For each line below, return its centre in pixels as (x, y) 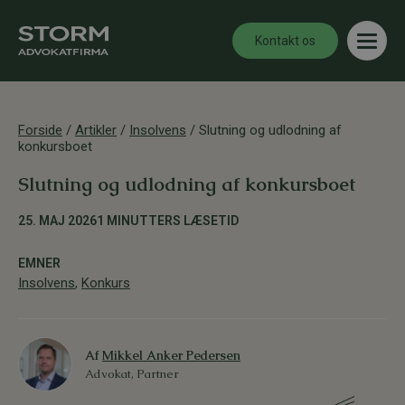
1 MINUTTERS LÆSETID (168, 221)
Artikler (96, 130)
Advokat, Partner (132, 374)
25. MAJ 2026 (57, 221)
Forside (40, 130)
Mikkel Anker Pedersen (171, 355)
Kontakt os (285, 41)
